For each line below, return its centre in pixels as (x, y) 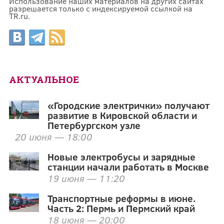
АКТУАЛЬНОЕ (44, 79)
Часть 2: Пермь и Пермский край (121, 208)
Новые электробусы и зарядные (122, 157)
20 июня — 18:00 (53, 137)
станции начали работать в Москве (128, 167)
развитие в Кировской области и (122, 115)
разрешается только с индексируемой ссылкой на (100, 8)
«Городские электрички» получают (129, 105)
